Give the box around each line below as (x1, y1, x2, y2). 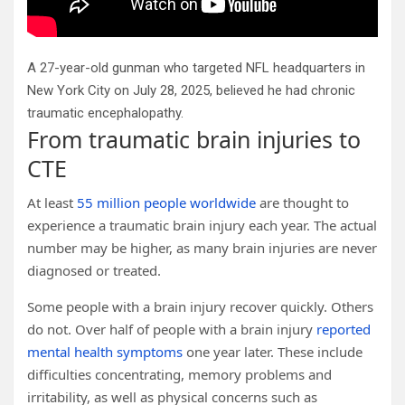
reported (316, 320, 371, 338)
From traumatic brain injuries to (27, 124, 361, 155)
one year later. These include (183, 343, 363, 361)
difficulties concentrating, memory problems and (27, 365, 332, 383)
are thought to (256, 193, 349, 212)
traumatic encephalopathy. (27, 105, 184, 121)
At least (27, 193, 77, 212)
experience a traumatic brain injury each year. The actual (27, 216, 377, 234)
